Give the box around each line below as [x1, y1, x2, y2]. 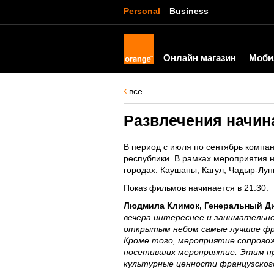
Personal [124, 6, 160, 16]
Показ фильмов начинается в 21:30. [124, 183, 268, 193]
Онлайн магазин [163, 53, 236, 63]
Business [169, 6, 209, 16]
